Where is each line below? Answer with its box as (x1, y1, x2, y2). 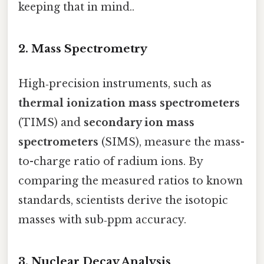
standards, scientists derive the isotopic (18, 194, 228, 207)
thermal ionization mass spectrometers (18, 97, 240, 110)
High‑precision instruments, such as (18, 77, 212, 91)
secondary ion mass (84, 116, 194, 130)
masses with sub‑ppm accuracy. (18, 213, 186, 227)
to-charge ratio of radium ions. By (18, 155, 203, 169)
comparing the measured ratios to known (18, 174, 243, 188)
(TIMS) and (18, 116, 84, 130)
